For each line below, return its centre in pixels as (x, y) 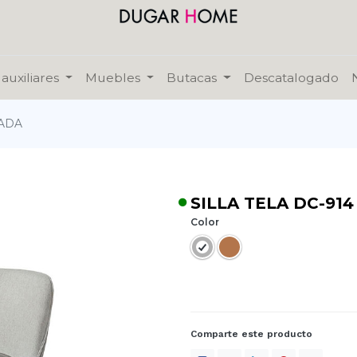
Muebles (113, 78)
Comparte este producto (251, 334)
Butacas (192, 78)
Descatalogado (291, 78)
